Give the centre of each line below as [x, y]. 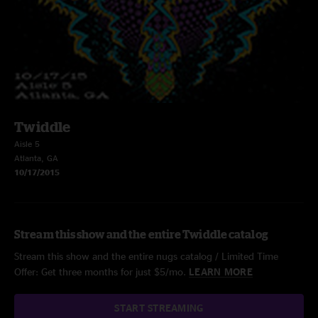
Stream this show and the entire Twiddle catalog [141, 234]
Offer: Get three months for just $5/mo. [102, 272]
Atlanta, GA [36, 158]
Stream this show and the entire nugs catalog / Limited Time [146, 256]
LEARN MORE [221, 272]
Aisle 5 [27, 144]
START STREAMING [159, 308]
